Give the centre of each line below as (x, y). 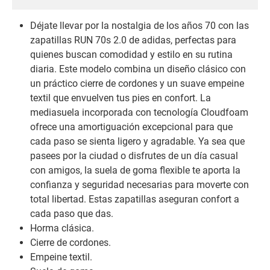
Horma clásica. (62, 228)
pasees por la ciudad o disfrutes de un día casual (134, 156)
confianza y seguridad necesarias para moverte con (140, 185)
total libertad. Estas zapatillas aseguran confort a (135, 199)
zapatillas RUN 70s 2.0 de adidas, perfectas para (133, 40)
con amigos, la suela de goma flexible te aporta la (135, 171)
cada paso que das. (72, 214)
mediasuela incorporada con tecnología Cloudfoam (139, 113)
